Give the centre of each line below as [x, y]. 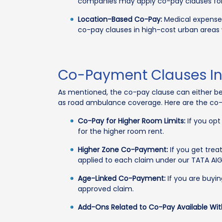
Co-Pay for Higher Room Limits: [132, 121]
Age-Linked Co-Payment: [122, 178]
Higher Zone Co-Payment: [123, 150]
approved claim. [106, 189]
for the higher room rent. [121, 131]
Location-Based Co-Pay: [120, 19]
